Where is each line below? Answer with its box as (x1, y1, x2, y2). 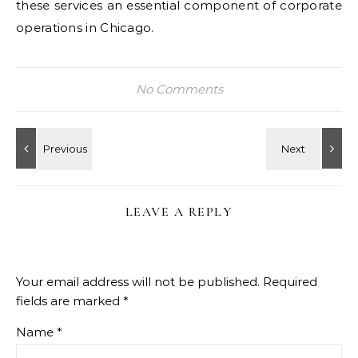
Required (263, 274, 317, 289)
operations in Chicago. (16, 20, 154, 35)
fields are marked (16, 293, 123, 308)
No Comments (135, 82, 223, 97)
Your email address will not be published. (16, 274, 260, 289)
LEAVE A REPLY (125, 204, 233, 220)
